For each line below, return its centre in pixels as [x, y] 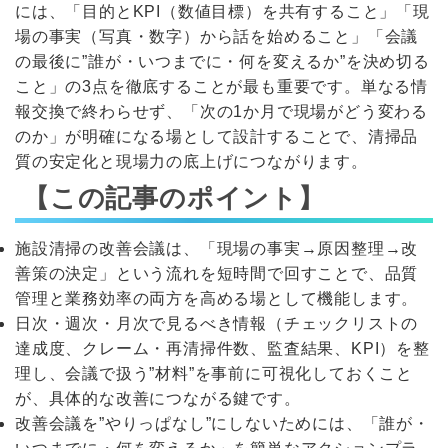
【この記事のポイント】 [174, 198]
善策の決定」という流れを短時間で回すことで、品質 [217, 273]
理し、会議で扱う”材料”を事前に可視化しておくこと [214, 373]
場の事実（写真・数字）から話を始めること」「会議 [217, 37]
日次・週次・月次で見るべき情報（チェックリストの [217, 323]
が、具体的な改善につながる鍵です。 [158, 398]
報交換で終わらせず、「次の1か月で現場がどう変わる [221, 112]
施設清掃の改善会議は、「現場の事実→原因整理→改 [217, 248]
